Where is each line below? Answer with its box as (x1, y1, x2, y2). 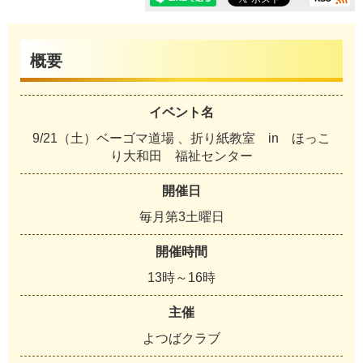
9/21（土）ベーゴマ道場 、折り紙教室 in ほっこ (32, 131, 331, 146)
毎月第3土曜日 (139, 210, 224, 224)
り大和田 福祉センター (110, 149, 253, 164)
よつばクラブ (143, 331, 220, 346)
